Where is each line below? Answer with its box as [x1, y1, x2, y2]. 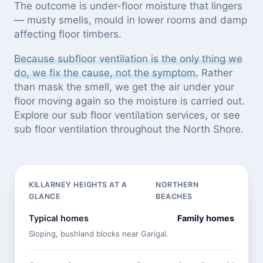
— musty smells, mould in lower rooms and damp [14, 14, 247, 26]
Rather [198, 66, 232, 79]
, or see [205, 109, 240, 121]
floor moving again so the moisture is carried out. [14, 95, 245, 107]
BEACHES [156, 191, 193, 201]
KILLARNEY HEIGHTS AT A [29, 180, 127, 189]
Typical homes [29, 213, 89, 224]
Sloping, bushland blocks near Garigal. [29, 228, 168, 238]
